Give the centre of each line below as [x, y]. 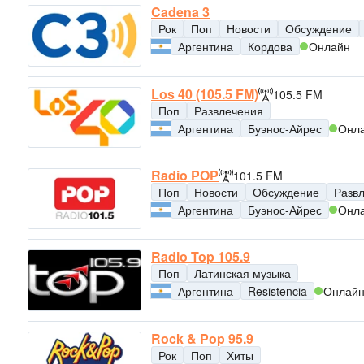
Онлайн [329, 47]
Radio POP [185, 175]
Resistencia [277, 291]
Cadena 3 [180, 12]
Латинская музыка [243, 273]
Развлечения [229, 110]
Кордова [270, 47]
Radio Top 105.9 [201, 257]
